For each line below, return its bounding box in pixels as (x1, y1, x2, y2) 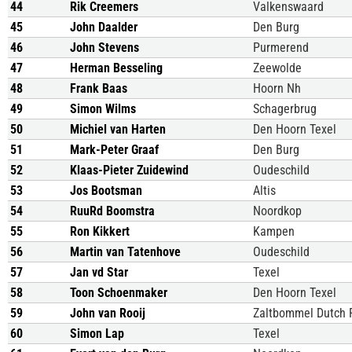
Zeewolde (253, 60, 302, 75)
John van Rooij (70, 306, 145, 321)
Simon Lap (70, 326, 124, 341)
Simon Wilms (70, 101, 136, 116)
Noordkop (253, 203, 302, 218)
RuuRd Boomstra (70, 203, 155, 218)
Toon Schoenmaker (70, 285, 167, 300)
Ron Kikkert (70, 224, 130, 239)
